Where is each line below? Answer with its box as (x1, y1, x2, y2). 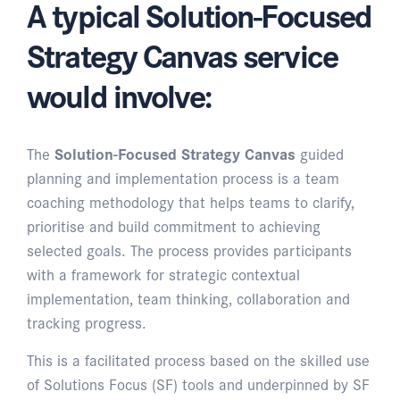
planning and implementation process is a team (27, 165, 339, 190)
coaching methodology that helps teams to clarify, (27, 189, 354, 214)
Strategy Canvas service (27, 29, 337, 79)
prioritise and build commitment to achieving (27, 213, 321, 238)
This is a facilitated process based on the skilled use (27, 347, 370, 372)
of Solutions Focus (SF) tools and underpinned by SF (27, 371, 370, 396)
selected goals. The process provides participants (27, 237, 352, 262)
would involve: (27, 70, 211, 120)
